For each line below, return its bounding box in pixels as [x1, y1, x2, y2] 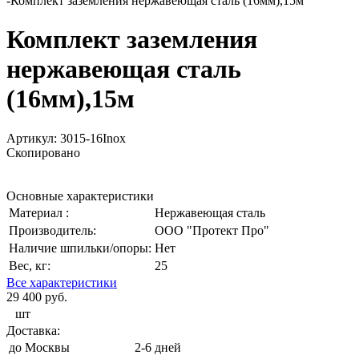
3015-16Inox [60, 131, 126, 145]
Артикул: [6, 131, 60, 145]
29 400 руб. [6, 289, 67, 304]
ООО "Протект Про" [155, 223, 269, 237]
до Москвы [9, 340, 70, 354]
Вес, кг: [9, 258, 50, 272]
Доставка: [6, 323, 60, 337]
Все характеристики [6, 275, 117, 289]
